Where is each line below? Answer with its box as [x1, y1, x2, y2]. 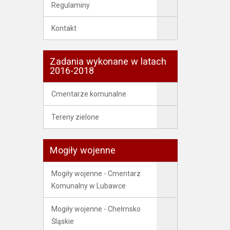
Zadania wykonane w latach [49, 56, 166, 67]
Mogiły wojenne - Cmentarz [51, 169, 141, 178]
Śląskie [51, 217, 74, 225]
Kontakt [51, 24, 76, 32]
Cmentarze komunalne [51, 90, 126, 98]
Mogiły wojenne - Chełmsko [51, 205, 141, 213]
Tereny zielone [51, 113, 99, 121]
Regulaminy [51, 1, 90, 9]
